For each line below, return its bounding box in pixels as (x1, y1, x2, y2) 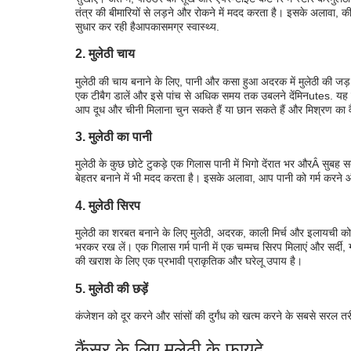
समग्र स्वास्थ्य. (161, 20, 219, 33)
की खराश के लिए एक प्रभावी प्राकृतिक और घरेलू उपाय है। (75, 255, 302, 268)
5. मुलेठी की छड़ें (75, 280, 148, 295)
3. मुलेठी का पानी (75, 129, 152, 144)
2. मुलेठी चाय (75, 46, 135, 61)
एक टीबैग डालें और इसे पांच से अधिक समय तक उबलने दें (75, 89, 295, 102)
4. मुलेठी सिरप (75, 197, 140, 212)
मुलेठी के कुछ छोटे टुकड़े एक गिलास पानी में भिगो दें (75, 157, 267, 171)
